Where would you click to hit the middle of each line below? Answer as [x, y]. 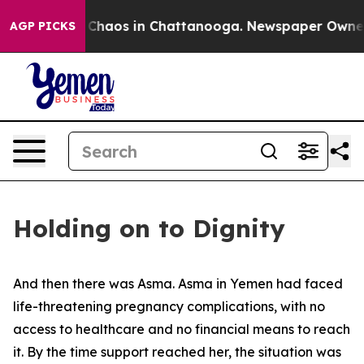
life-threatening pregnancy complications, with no [169, 306]
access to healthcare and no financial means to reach [182, 329]
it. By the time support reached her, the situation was [177, 352]
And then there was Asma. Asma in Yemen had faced [178, 284]
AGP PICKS [43, 26]
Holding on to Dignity [149, 228]
